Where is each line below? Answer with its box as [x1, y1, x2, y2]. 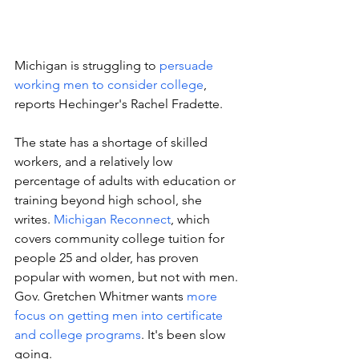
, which [171, 212, 213, 227]
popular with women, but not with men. [14, 269, 241, 284]
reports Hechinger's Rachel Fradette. [14, 96, 226, 111]
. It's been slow [141, 327, 228, 342]
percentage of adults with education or [14, 173, 239, 188]
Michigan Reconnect [54, 212, 171, 227]
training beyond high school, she [14, 192, 205, 208]
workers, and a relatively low [14, 154, 175, 169]
